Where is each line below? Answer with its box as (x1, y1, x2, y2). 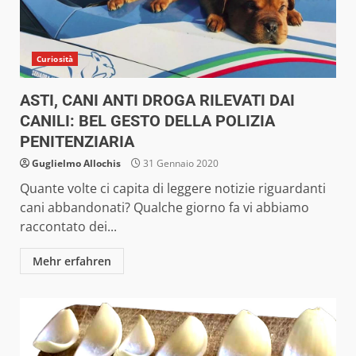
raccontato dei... (20, 217, 117, 235)
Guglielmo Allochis (32, 156, 121, 170)
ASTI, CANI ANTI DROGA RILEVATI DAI (20, 90, 295, 110)
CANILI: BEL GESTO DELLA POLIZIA (20, 110, 275, 130)
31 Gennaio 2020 (141, 156, 219, 170)
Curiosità (37, 52, 73, 64)
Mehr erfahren (33, 253, 111, 269)
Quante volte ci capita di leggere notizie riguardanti (20, 179, 326, 197)
